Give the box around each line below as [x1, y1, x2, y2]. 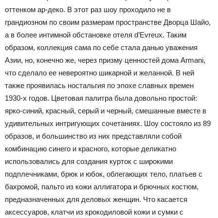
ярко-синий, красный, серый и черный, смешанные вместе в [5, 106, 206, 115]
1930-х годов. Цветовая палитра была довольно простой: [5, 93, 197, 102]
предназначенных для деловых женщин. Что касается [5, 195, 187, 203]
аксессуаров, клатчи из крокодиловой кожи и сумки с [5, 207, 183, 216]
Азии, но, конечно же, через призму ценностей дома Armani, [5, 55, 205, 64]
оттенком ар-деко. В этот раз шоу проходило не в [5, 5, 171, 14]
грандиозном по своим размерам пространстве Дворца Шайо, [5, 18, 211, 26]
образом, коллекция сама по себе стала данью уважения [5, 43, 198, 52]
